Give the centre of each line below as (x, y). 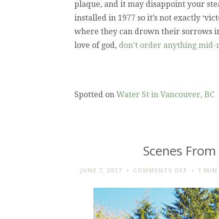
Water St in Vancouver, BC (165, 94)
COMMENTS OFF (160, 171)
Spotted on (95, 94)
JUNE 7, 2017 (101, 171)
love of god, (97, 45)
